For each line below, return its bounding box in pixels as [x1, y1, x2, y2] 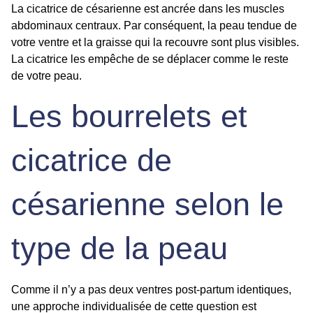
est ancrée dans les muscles [141, 3, 284, 15]
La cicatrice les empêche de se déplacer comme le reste [11, 53, 289, 66]
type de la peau [11, 231, 228, 267]
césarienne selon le [11, 187, 284, 223]
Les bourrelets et [11, 99, 247, 135]
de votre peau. [11, 70, 85, 82]
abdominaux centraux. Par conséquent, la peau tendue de [11, 20, 297, 32]
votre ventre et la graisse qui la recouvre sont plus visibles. [11, 36, 299, 49]
